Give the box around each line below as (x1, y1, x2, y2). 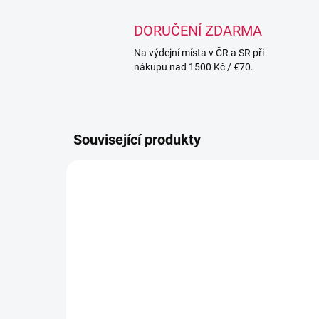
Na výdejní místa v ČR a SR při (134, 47, 264, 58)
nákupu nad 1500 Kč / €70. (134, 61, 253, 73)
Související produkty (73, 131, 201, 148)
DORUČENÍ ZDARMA (134, 22, 262, 39)
